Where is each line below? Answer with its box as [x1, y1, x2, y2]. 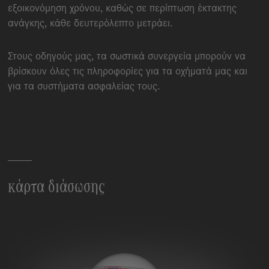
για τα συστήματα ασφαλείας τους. [8, 81, 161, 92]
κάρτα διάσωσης [8, 178, 105, 196]
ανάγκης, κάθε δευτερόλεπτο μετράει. [8, 18, 174, 29]
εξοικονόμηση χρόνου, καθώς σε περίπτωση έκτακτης [8, 3, 237, 14]
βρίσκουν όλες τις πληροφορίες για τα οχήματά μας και [8, 66, 248, 77]
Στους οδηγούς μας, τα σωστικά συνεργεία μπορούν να [8, 51, 246, 62]
